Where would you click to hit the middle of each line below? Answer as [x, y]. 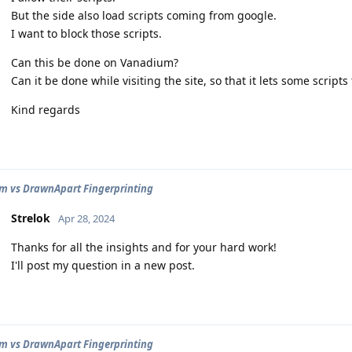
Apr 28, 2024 [86, 218]
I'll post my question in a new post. [103, 265]
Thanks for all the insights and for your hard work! [144, 247]
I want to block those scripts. [86, 33]
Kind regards [46, 110]
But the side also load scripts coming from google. [144, 15]
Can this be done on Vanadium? [95, 62]
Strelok [31, 218]
